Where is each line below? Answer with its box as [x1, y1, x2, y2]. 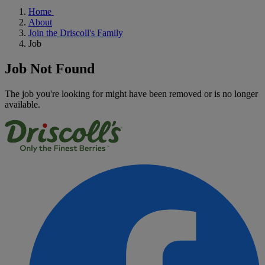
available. [5, 99, 40, 109]
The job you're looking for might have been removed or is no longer [5, 88, 258, 99]
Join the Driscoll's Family [28, 27, 123, 38]
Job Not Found [5, 60, 95, 76]
